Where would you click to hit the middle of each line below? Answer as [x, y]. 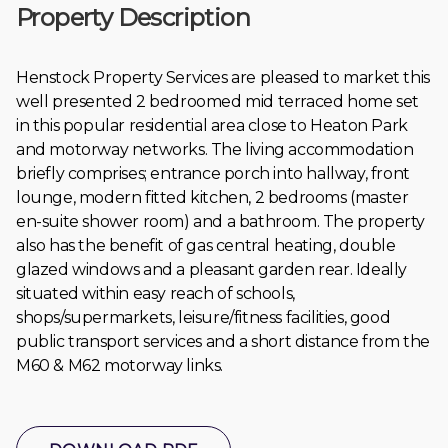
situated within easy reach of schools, [155, 293]
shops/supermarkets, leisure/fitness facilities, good [203, 317]
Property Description [133, 17]
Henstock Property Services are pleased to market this [223, 77]
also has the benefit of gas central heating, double [206, 245]
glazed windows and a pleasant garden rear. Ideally [212, 269]
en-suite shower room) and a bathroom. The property [221, 221]
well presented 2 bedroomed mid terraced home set [217, 101]
